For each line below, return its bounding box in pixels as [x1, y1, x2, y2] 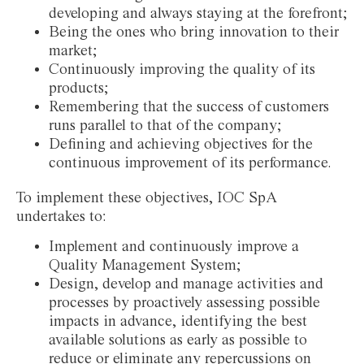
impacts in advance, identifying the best [49, 314, 307, 331]
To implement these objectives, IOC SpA [16, 189, 277, 206]
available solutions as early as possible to [49, 332, 307, 349]
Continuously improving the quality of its [49, 61, 315, 78]
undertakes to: [16, 208, 106, 225]
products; [49, 80, 109, 97]
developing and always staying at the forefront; [49, 5, 348, 22]
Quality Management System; [49, 258, 241, 275]
